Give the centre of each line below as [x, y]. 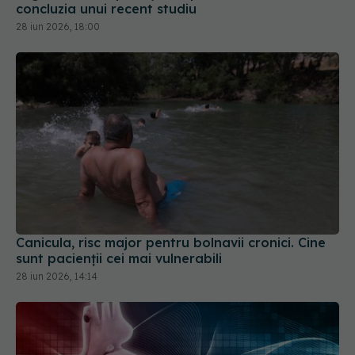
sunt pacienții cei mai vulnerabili [119, 187]
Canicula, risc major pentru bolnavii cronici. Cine [171, 171]
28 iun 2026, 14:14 [57, 204]
